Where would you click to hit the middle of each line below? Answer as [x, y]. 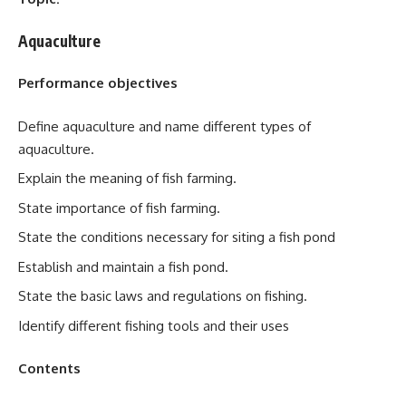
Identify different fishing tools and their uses [154, 325]
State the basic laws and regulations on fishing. [163, 296]
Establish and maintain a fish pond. [123, 266]
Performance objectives [98, 83]
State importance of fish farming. [119, 208]
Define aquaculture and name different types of [164, 126]
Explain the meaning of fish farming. [127, 178]
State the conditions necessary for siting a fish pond [177, 237]
